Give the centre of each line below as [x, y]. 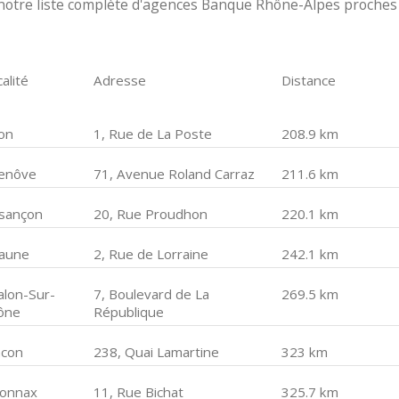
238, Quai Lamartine [157, 352]
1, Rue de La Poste [153, 134]
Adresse [120, 80]
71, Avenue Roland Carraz [175, 174]
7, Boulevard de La [152, 294]
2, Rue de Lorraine [151, 254]
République [129, 312]
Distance [308, 80]
